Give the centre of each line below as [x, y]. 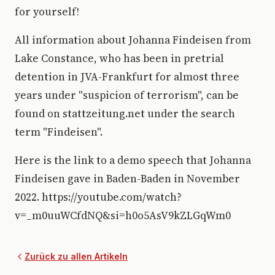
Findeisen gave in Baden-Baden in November [127, 179]
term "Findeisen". [59, 132]
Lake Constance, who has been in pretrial [119, 58]
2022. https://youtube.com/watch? [98, 197]
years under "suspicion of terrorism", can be [127, 95]
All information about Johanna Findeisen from [133, 40]
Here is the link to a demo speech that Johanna [133, 160]
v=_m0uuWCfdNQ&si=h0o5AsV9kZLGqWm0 [123, 215]
